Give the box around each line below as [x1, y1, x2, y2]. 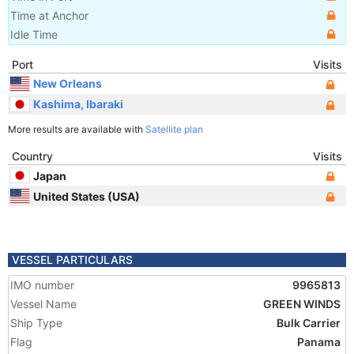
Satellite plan [145, 123, 203, 135]
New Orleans [33, 76, 102, 90]
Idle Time [10, 28, 58, 41]
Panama [297, 335, 341, 348]
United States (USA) [33, 189, 140, 203]
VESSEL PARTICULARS [12, 253, 133, 266]
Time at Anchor [10, 9, 88, 22]
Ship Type [10, 316, 62, 330]
